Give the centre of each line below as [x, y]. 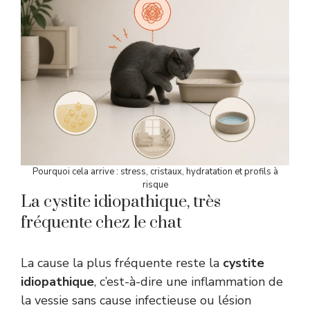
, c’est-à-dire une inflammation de [189, 281]
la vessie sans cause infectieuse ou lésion [136, 300]
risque [155, 184]
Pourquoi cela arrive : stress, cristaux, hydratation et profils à [155, 171]
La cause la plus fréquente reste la [122, 263]
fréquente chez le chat [101, 222]
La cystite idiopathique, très [121, 202]
